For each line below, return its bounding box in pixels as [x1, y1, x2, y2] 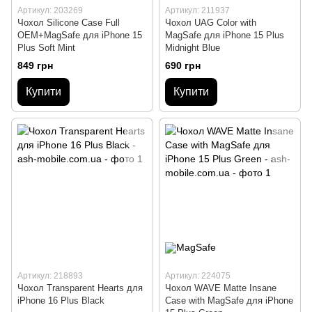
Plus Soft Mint [17, 42, 75, 54]
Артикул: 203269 [17, 6, 83, 16]
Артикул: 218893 [17, 270, 83, 281]
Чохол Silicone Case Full [17, 17, 120, 29]
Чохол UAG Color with [165, 17, 256, 29]
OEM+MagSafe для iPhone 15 [17, 30, 142, 41]
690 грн [165, 59, 201, 71]
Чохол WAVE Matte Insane [165, 282, 276, 293]
